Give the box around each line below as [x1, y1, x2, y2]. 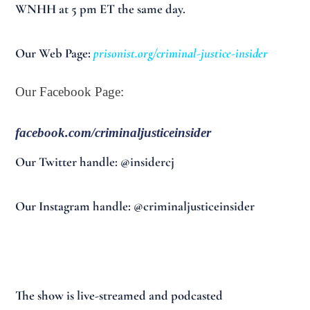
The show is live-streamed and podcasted [15, 288, 224, 304]
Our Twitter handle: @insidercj [15, 154, 175, 170]
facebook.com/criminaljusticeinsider [15, 125, 212, 140]
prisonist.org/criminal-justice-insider [93, 46, 268, 62]
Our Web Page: [15, 46, 94, 62]
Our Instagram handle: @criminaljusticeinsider [15, 199, 255, 215]
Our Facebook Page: [15, 84, 128, 99]
